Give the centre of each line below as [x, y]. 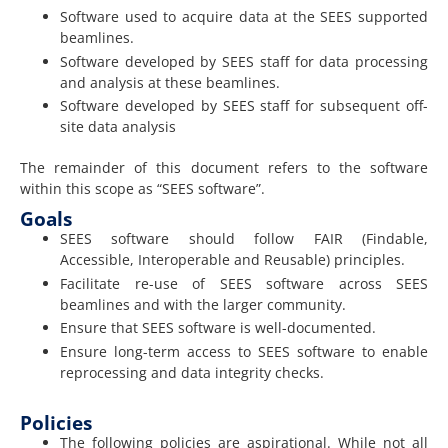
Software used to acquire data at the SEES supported [244, 17]
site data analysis [118, 127]
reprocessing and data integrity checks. [192, 372]
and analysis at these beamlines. [170, 82]
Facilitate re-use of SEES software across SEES [244, 283]
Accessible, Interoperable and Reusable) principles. [232, 260]
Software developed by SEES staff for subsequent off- [244, 106]
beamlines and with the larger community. [203, 304]
